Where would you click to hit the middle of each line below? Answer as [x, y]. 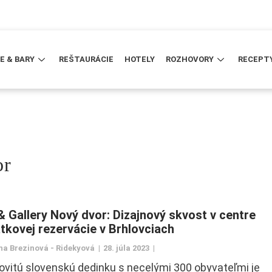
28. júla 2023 [126, 248]
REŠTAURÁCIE [87, 59]
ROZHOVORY [190, 59]
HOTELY [140, 59]
